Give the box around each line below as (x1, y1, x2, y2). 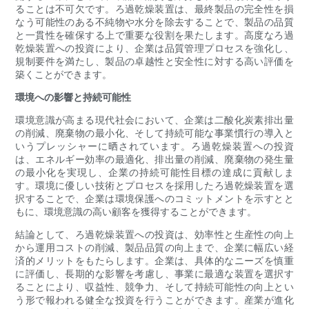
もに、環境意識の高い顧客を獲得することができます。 (15, 206, 257, 218)
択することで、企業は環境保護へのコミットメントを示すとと (15, 192, 294, 205)
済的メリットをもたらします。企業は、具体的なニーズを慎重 (15, 255, 294, 267)
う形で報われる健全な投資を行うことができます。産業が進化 (15, 294, 294, 306)
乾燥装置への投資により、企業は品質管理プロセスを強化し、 (15, 42, 294, 54)
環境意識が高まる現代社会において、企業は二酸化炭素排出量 (15, 114, 294, 126)
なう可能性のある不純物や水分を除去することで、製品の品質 (15, 16, 294, 28)
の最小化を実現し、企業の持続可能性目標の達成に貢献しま (15, 166, 294, 179)
